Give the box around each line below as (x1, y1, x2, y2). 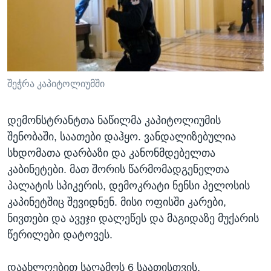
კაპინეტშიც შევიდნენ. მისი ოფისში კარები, (7, 196, 226, 209)
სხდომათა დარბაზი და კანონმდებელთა (7, 147, 215, 160)
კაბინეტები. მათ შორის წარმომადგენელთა (7, 163, 229, 176)
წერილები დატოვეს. (7, 229, 113, 241)
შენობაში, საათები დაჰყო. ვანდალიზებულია (7, 131, 236, 143)
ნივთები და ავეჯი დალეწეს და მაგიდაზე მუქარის (7, 212, 259, 225)
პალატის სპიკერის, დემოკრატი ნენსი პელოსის (7, 180, 250, 192)
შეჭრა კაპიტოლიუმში (7, 79, 105, 90)
